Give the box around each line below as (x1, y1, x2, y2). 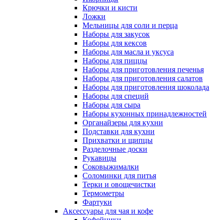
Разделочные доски (82, 144, 147, 153)
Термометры (82, 189, 124, 197)
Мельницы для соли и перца (82, 21, 178, 29)
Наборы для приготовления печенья (82, 65, 204, 74)
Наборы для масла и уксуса (82, 47, 174, 56)
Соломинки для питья (82, 171, 156, 180)
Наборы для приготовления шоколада (82, 82, 209, 91)
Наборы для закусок (82, 29, 150, 38)
